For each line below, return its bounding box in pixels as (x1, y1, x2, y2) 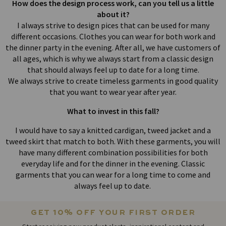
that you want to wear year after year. (49, 87, 177, 97)
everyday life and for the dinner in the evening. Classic (21, 158, 205, 169)
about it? (96, 9, 130, 20)
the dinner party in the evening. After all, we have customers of (6, 42, 220, 53)
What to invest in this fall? (67, 106, 159, 117)
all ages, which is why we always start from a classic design (13, 53, 213, 64)
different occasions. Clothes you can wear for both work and (11, 31, 215, 42)
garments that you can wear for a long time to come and (16, 169, 210, 180)
